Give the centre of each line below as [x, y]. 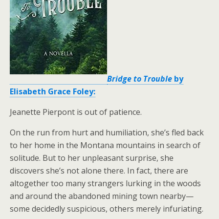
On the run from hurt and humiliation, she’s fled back [107, 132]
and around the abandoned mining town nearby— [102, 196]
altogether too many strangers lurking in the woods [105, 183]
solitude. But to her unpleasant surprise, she [92, 158]
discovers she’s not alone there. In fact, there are [99, 171]
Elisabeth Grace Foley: [53, 91]
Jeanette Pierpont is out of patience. [76, 112]
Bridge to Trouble [140, 79]
